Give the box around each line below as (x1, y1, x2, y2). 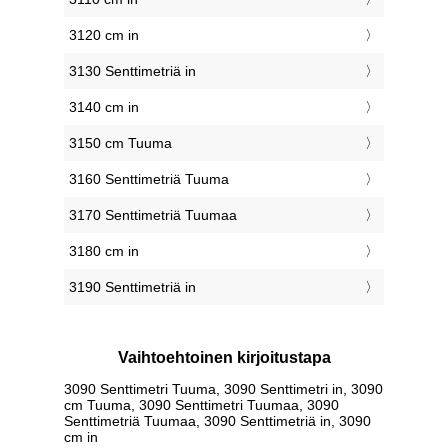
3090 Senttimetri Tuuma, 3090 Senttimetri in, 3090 (64, 380, 383, 397)
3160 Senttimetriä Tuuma (69, 171, 229, 188)
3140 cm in (69, 99, 139, 116)
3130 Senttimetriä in (69, 63, 196, 80)
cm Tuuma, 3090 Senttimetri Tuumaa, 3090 (64, 396, 339, 413)
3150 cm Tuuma (69, 135, 172, 152)
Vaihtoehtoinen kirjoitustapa (117, 349, 331, 367)
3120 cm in (69, 27, 139, 44)
